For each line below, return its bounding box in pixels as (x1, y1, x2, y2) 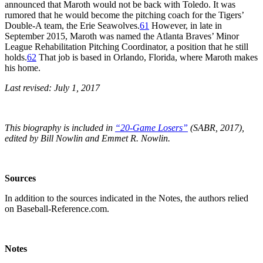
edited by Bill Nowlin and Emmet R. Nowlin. (5, 133, 170, 143)
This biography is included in (5, 122, 115, 133)
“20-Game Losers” (115, 122, 188, 133)
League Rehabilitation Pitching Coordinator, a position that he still (5, 41, 248, 52)
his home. (5, 62, 41, 73)
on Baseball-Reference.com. (5, 203, 109, 214)
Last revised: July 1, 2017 (5, 82, 100, 93)
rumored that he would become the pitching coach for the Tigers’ (5, 9, 244, 20)
